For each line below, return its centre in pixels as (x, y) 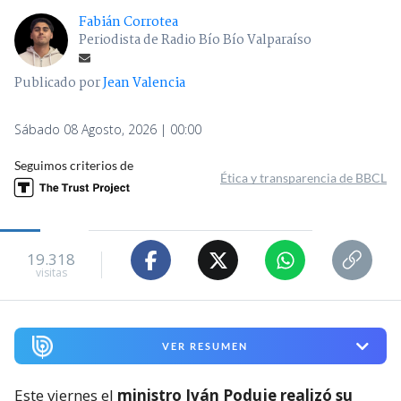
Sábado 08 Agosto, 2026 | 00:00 (108, 130)
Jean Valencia (144, 84)
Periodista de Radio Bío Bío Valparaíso (195, 41)
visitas (51, 272)
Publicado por (59, 84)
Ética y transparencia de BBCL (303, 178)
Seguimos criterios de (74, 166)
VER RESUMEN (205, 346)
